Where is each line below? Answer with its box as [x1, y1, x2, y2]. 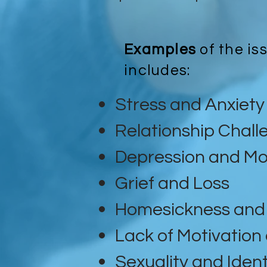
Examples [124, 41, 200, 57]
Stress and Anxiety [115, 95, 265, 114]
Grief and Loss [115, 173, 229, 193]
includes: [124, 62, 191, 78]
